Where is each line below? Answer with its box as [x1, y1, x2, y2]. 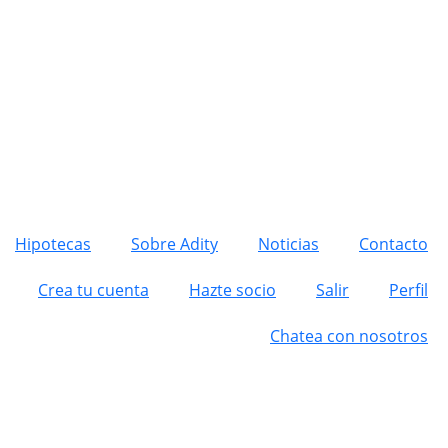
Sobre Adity [131, 233, 218, 255]
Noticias [258, 233, 319, 255]
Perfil [389, 279, 428, 301]
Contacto [359, 233, 428, 255]
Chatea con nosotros [270, 325, 428, 347]
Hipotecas [15, 233, 91, 255]
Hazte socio [189, 279, 276, 301]
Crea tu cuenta [38, 279, 149, 301]
